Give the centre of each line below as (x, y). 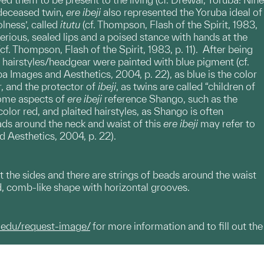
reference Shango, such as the (170, 99)
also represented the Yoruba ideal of (181, 12)
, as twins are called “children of (186, 86)
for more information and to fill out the (176, 226)
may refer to (227, 123)
